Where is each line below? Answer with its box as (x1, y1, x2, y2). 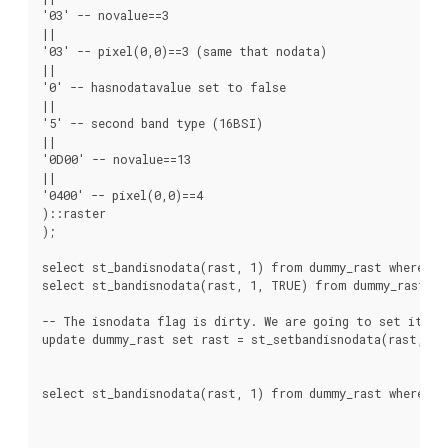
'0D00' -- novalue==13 (42, 150, 191, 167)
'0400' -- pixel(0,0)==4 (42, 186, 203, 203)
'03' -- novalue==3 (42, 6, 169, 23)
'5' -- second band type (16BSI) (42, 114, 263, 131)
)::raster (42, 204, 106, 221)
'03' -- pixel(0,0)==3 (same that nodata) (42, 42, 327, 59)
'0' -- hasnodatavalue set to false (42, 78, 286, 95)
